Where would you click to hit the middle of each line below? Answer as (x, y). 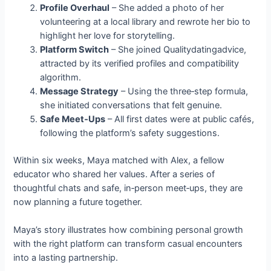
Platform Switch (75, 49)
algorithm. (61, 77)
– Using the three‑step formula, (184, 91)
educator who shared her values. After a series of (114, 174)
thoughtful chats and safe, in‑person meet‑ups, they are (128, 188)
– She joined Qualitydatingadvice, (178, 49)
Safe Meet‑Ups (73, 119)
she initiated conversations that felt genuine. (131, 105)
